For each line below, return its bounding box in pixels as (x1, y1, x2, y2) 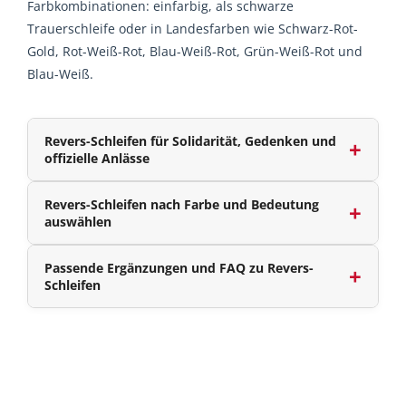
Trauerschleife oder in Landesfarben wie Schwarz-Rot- (27, 20, 358, 37)
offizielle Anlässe (44, 150, 150, 167)
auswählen (44, 213, 111, 230)
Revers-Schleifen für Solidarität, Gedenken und (44, 132, 336, 150)
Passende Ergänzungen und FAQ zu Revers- (44, 259, 314, 276)
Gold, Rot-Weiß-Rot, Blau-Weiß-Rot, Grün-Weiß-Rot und (27, 43, 362, 60)
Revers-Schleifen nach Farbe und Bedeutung (44, 196, 319, 213)
